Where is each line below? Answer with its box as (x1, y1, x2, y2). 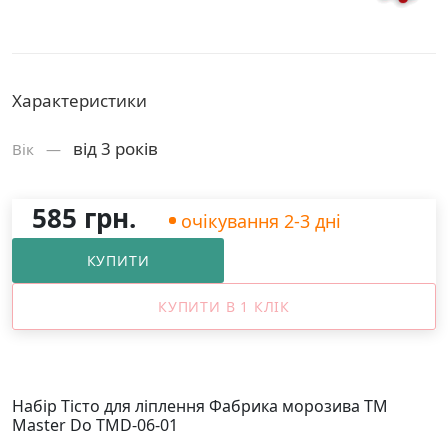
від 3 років (73, 137, 158, 160)
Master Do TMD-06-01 (12, 414, 178, 436)
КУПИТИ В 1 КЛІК (158, 297, 290, 316)
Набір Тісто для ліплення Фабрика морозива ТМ (12, 395, 388, 417)
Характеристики (12, 89, 147, 112)
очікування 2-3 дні (181, 208, 341, 233)
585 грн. (32, 200, 136, 236)
